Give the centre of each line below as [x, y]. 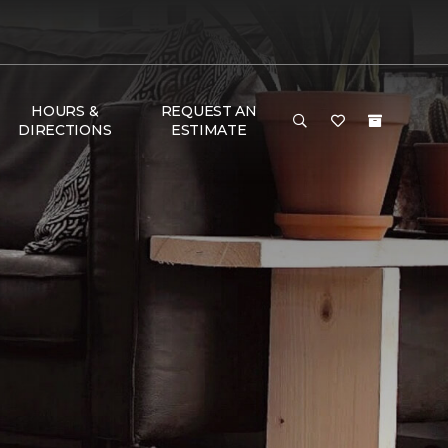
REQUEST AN [208, 111]
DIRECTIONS [65, 130]
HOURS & [65, 111]
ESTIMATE [208, 130]
